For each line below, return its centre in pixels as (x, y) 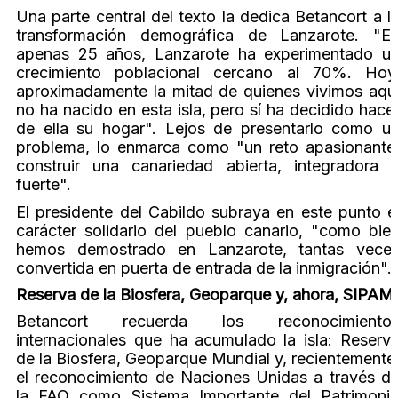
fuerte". (44, 185)
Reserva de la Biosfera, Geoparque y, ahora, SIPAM (205, 294)
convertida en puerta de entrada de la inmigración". (204, 267)
